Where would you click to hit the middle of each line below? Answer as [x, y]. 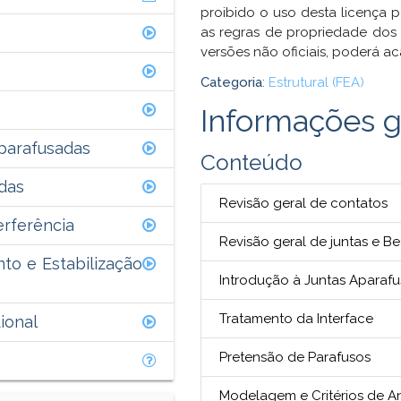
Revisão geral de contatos [303, 203]
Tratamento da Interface [296, 318]
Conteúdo [252, 162]
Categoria [231, 83]
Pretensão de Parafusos [295, 357]
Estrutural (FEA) [316, 83]
